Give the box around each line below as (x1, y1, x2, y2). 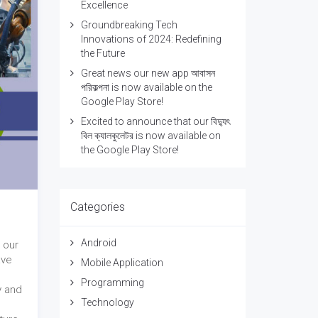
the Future (80, 48, 125, 59)
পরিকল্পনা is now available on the (80, 82, 212, 93)
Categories (70, 200, 125, 214)
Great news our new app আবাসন (80, 67, 215, 79)
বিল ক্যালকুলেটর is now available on (80, 130, 221, 141)
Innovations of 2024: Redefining (80, 33, 221, 45)
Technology (80, 297, 134, 308)
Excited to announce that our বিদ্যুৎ (80, 116, 230, 127)
